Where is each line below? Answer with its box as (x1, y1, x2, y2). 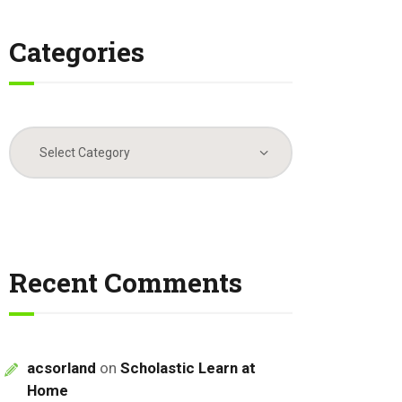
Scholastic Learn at (120, 358, 257, 377)
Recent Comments (9, 265, 243, 301)
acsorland (27, 358, 97, 377)
